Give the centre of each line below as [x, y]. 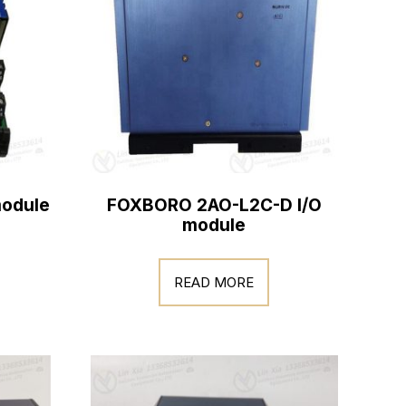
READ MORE [214, 282]
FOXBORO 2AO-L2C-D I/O [214, 205]
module [214, 225]
